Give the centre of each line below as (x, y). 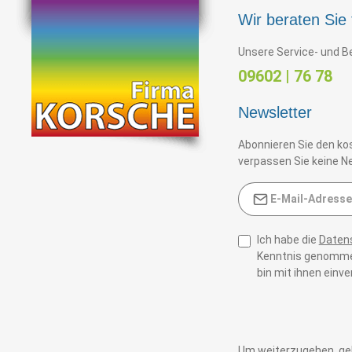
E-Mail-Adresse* (278, 189)
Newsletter (275, 112)
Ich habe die (288, 239)
